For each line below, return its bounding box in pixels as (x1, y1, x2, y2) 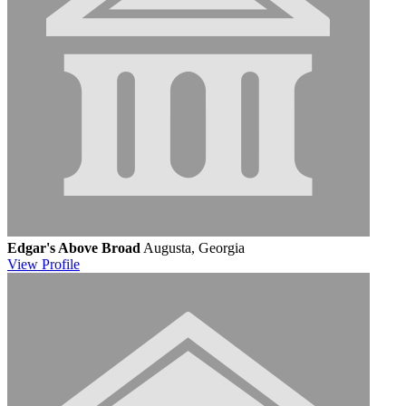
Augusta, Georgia (143, 239, 245, 256)
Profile (42, 256, 80, 272)
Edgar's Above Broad (7, 239, 140, 256)
